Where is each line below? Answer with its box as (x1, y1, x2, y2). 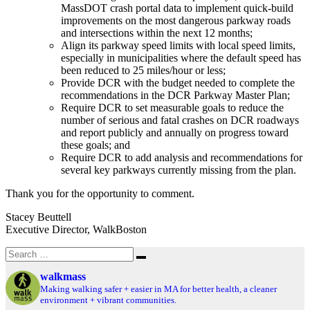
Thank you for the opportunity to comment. (6, 187, 194, 199)
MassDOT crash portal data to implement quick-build (61, 1, 293, 14)
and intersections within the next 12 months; (61, 26, 253, 39)
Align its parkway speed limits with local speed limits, (61, 39, 295, 51)
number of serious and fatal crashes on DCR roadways (61, 113, 299, 126)
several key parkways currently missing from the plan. (61, 163, 296, 176)
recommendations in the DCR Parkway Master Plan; (61, 89, 290, 101)
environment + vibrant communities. (40, 294, 176, 305)
